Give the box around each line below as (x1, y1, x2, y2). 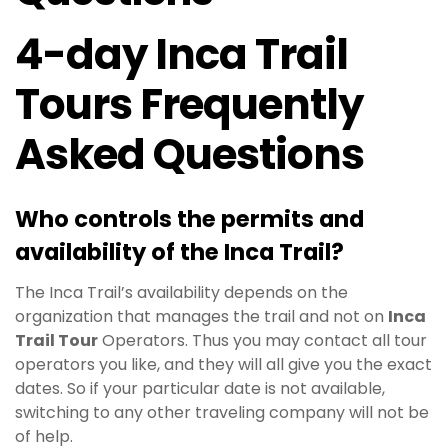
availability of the (15, 235, 224, 268)
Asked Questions (15, 125, 364, 185)
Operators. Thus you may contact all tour (98, 328, 427, 352)
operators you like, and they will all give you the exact (15, 352, 432, 376)
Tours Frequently (15, 75, 363, 135)
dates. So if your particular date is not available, (15, 376, 385, 400)
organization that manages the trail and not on (15, 304, 388, 328)
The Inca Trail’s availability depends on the (15, 280, 348, 304)
